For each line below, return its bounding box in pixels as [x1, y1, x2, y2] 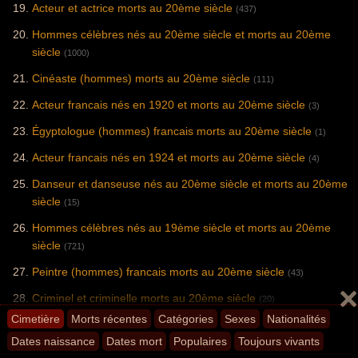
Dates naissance [11, 335, 95, 348]
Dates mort [106, 335, 162, 348]
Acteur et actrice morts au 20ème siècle [32, 2, 233, 15]
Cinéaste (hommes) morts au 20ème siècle [32, 72, 250, 86]
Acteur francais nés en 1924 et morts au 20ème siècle [32, 151, 305, 165]
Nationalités [267, 312, 326, 325]
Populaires [173, 335, 227, 348]
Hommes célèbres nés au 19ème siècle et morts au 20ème [32, 221, 331, 235]
